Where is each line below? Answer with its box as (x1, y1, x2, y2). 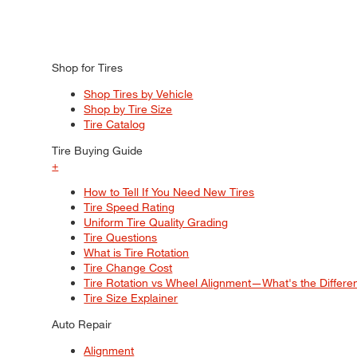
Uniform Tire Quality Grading (84, 214, 229, 229)
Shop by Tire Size (84, 101, 173, 116)
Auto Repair (52, 316, 112, 331)
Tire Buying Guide (52, 143, 143, 157)
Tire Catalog (84, 116, 146, 131)
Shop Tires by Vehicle (84, 86, 194, 100)
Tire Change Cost (84, 260, 173, 274)
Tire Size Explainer (84, 290, 178, 304)
